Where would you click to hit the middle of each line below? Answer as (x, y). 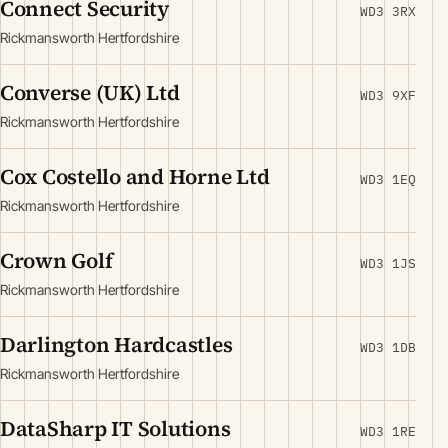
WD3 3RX (388, 11)
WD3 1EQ (388, 179)
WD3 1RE (388, 431)
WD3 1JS (388, 263)
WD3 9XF (388, 95)
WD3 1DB (388, 347)
